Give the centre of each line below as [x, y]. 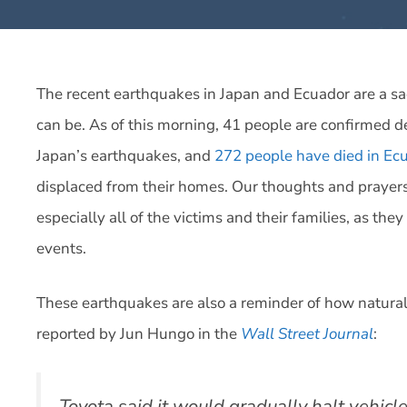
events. [61, 248]
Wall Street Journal [307, 333]
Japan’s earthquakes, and [125, 156]
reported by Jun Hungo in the [139, 333]
